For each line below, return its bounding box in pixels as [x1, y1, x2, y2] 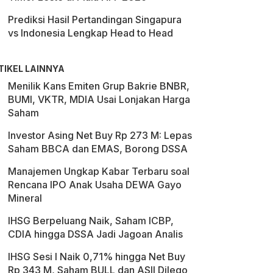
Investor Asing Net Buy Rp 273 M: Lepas [8, 129, 192, 141]
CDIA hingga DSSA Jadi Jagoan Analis [8, 228, 183, 240]
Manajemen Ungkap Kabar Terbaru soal [8, 165, 190, 177]
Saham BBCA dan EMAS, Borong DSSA [8, 143, 188, 155]
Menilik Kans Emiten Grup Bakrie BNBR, [8, 80, 190, 92]
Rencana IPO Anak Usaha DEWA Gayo [8, 179, 182, 191]
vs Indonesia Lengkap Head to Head [8, 27, 173, 39]
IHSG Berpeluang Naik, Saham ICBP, [8, 214, 174, 227]
